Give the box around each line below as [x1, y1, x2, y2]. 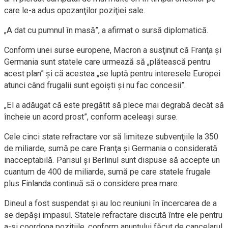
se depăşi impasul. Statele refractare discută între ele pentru [4, 210, 222, 220]
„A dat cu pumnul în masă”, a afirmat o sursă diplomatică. [4, 25, 209, 36]
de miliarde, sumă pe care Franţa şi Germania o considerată [4, 144, 217, 154]
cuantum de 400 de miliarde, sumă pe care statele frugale [4, 167, 211, 177]
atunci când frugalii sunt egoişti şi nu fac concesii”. [4, 80, 186, 91]
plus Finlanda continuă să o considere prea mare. [4, 179, 180, 189]
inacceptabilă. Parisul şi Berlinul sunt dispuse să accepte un [4, 155, 220, 165]
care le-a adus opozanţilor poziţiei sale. [4, 6, 146, 16]
